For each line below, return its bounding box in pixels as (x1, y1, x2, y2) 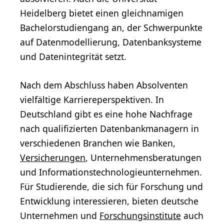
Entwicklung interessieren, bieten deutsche (20, 194, 198, 207)
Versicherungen (20, 151, 85, 163)
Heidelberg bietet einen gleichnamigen (20, 6, 183, 19)
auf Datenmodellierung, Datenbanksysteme (20, 35, 201, 48)
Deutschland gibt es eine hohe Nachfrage (20, 107, 192, 120)
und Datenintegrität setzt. (20, 50, 126, 62)
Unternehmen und (20, 209, 99, 221)
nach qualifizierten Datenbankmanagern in (20, 122, 199, 134)
